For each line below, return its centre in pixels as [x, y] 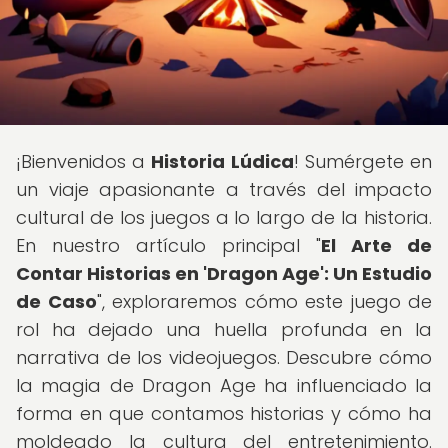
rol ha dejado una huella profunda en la [224, 329]
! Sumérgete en [363, 161]
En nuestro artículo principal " [168, 245]
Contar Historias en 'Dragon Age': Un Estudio [224, 273]
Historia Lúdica [222, 161]
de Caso [56, 301]
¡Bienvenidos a [84, 161]
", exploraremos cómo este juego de [264, 301]
